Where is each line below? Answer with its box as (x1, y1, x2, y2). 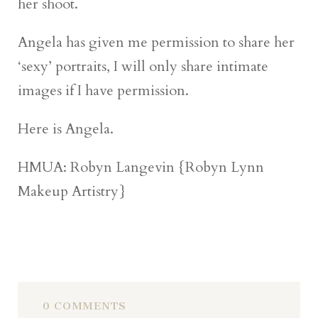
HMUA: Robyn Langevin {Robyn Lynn (18, 157, 265, 177)
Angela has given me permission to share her (18, 32, 295, 52)
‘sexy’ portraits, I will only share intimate (18, 56, 269, 76)
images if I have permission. (18, 80, 190, 100)
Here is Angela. (18, 119, 114, 138)
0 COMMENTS (43, 299, 126, 312)
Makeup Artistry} (18, 181, 126, 201)
